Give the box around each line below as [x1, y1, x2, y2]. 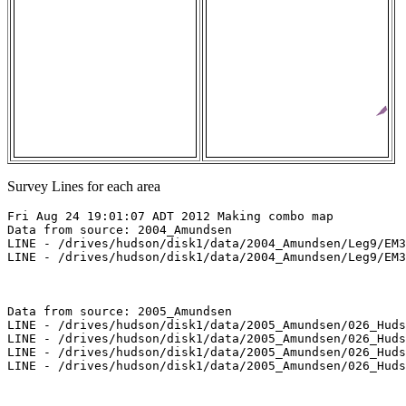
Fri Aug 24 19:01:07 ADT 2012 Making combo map [7, 209, 333, 224]
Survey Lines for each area [7, 179, 160, 195]
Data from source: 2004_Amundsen [7, 223, 232, 237]
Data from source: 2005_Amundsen [7, 304, 232, 319]
